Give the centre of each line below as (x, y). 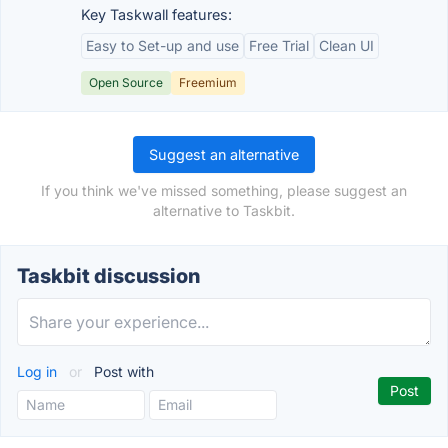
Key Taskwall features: (156, 14)
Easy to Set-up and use (162, 45)
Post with (122, 371)
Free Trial (279, 45)
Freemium (208, 82)
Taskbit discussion (108, 276)
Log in (39, 371)
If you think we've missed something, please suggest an (224, 190)
